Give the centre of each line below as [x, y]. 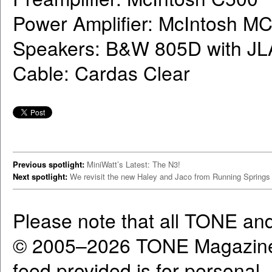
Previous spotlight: [49, 165]
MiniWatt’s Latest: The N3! [134, 165]
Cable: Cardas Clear [101, 73]
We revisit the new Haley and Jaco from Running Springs [170, 177]
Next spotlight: [40, 177]
